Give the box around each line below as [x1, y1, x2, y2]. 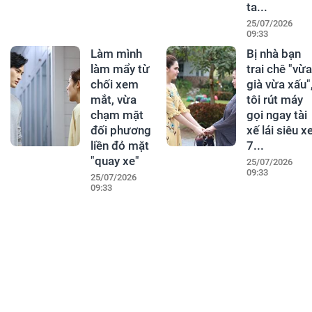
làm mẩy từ [90, 62, 150, 77]
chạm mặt [90, 108, 143, 123]
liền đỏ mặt [90, 139, 149, 153]
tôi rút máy [246, 93, 303, 107]
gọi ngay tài [246, 108, 307, 123]
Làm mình [90, 47, 142, 61]
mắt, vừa [90, 93, 136, 107]
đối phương [90, 123, 151, 138]
